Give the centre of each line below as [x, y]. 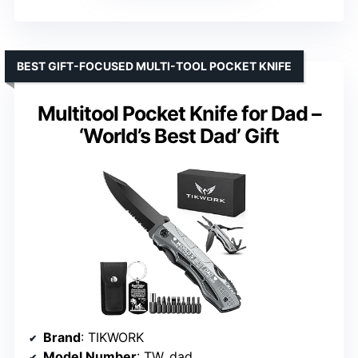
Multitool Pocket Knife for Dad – [179, 113]
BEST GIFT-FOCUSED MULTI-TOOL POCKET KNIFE [154, 66]
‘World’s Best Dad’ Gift [179, 135]
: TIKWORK [112, 337]
